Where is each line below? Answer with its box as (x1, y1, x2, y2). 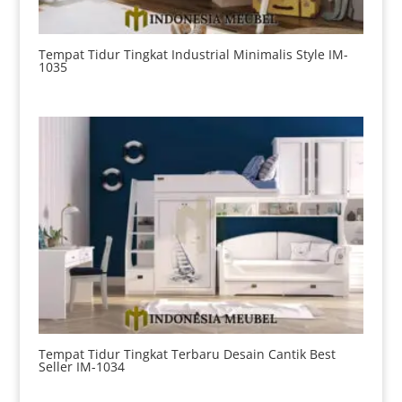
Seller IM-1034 (38, 358, 125, 376)
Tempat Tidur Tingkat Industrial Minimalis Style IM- (38, 45, 348, 63)
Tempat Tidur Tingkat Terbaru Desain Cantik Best (38, 345, 336, 363)
